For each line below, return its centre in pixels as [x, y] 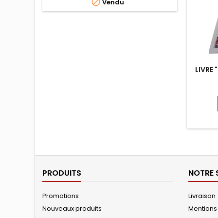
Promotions [61, 196]
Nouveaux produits [72, 209]
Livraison [202, 196]
